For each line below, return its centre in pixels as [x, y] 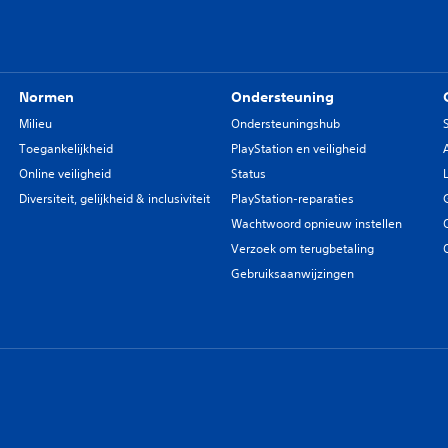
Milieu [35, 124]
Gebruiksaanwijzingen [292, 274]
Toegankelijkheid [65, 149]
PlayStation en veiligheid [298, 149]
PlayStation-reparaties [292, 199]
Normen [46, 97]
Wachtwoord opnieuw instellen [316, 224]
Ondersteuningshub [285, 124]
